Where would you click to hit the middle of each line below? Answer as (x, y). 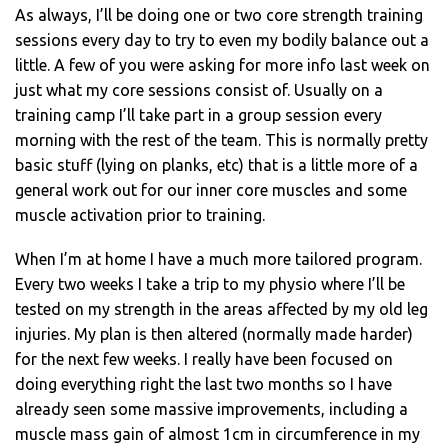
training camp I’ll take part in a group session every (198, 115)
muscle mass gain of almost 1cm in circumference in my (217, 434)
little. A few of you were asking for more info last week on (222, 65)
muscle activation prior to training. (140, 215)
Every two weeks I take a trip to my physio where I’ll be (210, 284)
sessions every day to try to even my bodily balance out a (222, 40)
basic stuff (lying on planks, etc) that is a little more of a (216, 165)
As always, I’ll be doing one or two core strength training (219, 15)
